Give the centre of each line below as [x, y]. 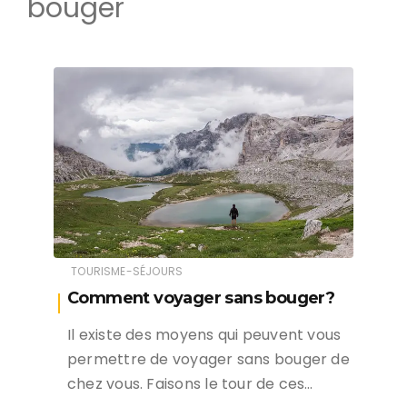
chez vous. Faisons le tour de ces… [190, 383]
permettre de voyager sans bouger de [208, 359]
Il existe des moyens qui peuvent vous [204, 334]
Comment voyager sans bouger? [201, 298]
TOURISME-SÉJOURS [127, 271]
